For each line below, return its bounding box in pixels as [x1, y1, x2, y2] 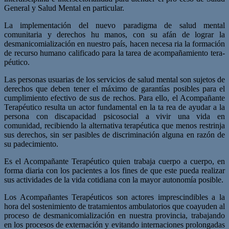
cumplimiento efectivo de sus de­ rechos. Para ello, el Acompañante [4, 93, 225, 102]
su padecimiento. [4, 139, 58, 148]
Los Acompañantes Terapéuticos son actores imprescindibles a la [4, 192, 225, 201]
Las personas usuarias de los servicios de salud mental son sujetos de [4, 75, 225, 84]
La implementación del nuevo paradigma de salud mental [4, 20, 225, 30]
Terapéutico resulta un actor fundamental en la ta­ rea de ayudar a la [4, 102, 225, 111]
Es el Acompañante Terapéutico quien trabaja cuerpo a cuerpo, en [4, 156, 225, 166]
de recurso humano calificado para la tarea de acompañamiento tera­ [4, 48, 225, 57]
